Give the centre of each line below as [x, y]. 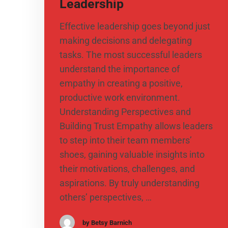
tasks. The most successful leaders [131, 55]
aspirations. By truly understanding [130, 183]
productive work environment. [121, 98]
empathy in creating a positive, [121, 83]
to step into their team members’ [126, 140]
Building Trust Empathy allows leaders [136, 126]
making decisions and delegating [126, 41]
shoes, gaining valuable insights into [132, 155]
